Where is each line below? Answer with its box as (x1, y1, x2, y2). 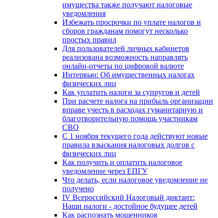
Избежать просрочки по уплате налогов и (62, 18, 201, 26)
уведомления (62, 9, 106, 18)
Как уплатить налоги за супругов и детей (62, 88, 200, 96)
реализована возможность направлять (62, 53, 188, 61)
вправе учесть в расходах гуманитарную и (62, 105, 203, 114)
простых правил (62, 35, 116, 44)
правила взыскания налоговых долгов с (62, 140, 195, 149)
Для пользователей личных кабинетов (62, 44, 189, 53)
